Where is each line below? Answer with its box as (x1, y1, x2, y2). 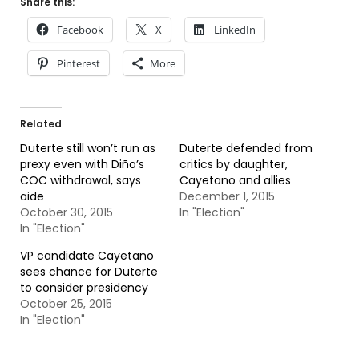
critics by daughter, (179, 156, 288, 172)
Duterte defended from (179, 140, 313, 156)
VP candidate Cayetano (20, 248, 154, 264)
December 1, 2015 (179, 188, 275, 204)
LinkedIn (214, 22, 256, 37)
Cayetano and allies (179, 172, 291, 188)
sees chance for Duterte (20, 264, 158, 280)
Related (20, 117, 62, 131)
